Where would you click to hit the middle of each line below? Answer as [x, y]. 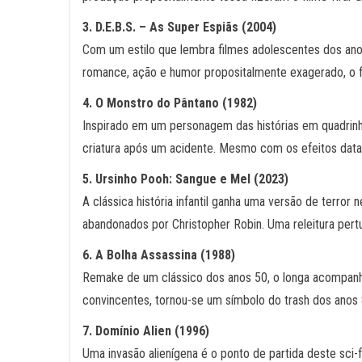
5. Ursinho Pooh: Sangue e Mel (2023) [185, 179]
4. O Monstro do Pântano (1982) [170, 103]
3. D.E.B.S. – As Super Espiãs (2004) [179, 27]
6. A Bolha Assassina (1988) [159, 255]
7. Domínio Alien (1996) [146, 331]
